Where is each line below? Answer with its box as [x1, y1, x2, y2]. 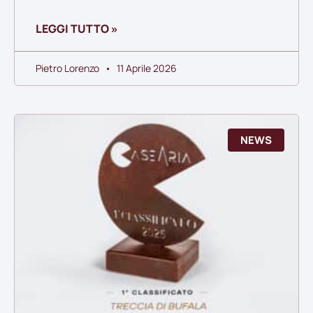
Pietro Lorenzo [36, 61, 101, 75]
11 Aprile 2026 [115, 61, 177, 75]
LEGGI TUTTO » [36, 21, 118, 37]
